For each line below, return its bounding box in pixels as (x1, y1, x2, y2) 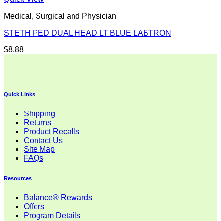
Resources (4, 175, 32, 182)
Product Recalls (24, 127, 79, 136)
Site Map (24, 145, 55, 154)
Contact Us (24, 136, 63, 145)
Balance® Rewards (24, 193, 92, 202)
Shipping (24, 110, 55, 118)
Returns (24, 118, 51, 127)
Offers (24, 202, 44, 211)
